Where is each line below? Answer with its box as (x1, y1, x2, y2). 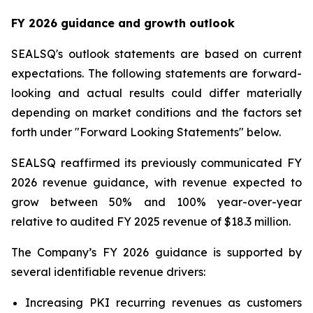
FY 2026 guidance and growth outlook (11, 16, 235, 30)
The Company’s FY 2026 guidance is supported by (11, 245, 302, 259)
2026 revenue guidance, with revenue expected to (11, 175, 302, 189)
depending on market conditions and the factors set (11, 105, 302, 119)
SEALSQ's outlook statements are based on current (11, 47, 302, 61)
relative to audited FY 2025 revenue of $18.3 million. (11, 214, 291, 228)
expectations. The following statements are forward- (11, 66, 302, 80)
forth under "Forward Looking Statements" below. (11, 125, 281, 139)
